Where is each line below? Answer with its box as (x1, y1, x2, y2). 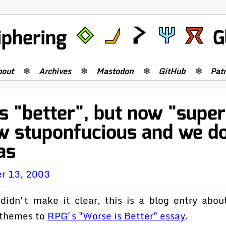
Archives (38, 64, 71, 78)
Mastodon (96, 64, 133, 78)
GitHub (158, 64, 186, 78)
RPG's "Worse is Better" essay (47, 207, 185, 223)
